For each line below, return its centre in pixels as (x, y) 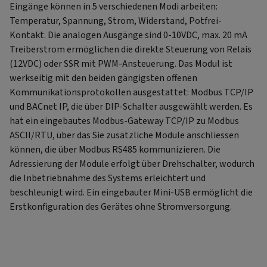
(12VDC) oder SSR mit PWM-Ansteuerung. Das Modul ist (121, 64)
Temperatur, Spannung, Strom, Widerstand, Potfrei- (116, 21)
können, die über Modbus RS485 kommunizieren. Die (115, 150)
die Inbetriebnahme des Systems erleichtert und (108, 178)
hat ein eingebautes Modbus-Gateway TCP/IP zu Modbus (124, 121)
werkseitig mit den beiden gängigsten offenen (103, 78)
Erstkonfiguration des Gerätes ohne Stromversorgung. (121, 207)
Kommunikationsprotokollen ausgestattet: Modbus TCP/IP (131, 93)
